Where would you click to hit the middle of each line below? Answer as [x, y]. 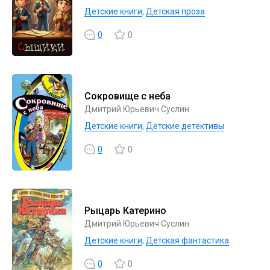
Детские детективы [185, 126]
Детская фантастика [187, 240]
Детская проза [175, 11]
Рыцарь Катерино [125, 211]
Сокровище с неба [127, 96]
